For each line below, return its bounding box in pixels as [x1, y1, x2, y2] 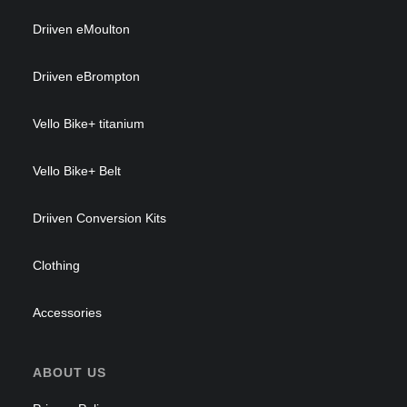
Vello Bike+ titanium [33, 116, 144, 131]
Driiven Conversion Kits [33, 211, 166, 225]
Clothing [33, 258, 80, 273]
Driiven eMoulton [33, 22, 130, 36]
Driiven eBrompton [33, 69, 140, 84]
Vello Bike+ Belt [33, 164, 121, 178]
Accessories [33, 305, 102, 320]
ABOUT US [33, 365, 106, 380]
